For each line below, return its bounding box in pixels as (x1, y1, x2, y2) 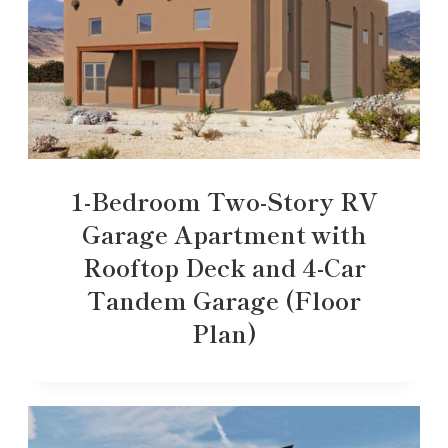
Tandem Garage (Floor (87, 281, 361, 317)
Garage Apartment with (81, 215, 367, 251)
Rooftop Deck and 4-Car (82, 248, 366, 284)
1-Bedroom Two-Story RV (70, 182, 378, 218)
